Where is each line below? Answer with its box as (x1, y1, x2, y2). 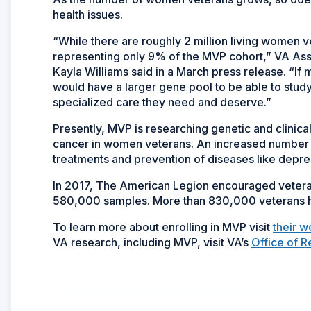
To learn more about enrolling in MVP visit (53, 219, 273, 234)
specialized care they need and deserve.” (53, 94, 271, 109)
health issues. (53, 7, 123, 22)
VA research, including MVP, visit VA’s (53, 235, 251, 249)
